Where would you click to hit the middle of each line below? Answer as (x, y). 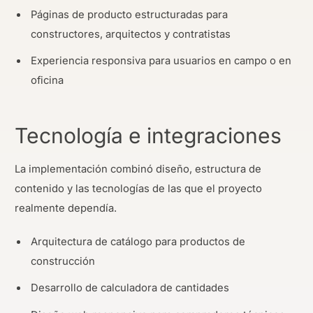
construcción (63, 261)
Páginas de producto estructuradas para (130, 14)
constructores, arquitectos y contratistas (131, 34)
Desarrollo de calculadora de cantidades (130, 288)
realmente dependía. (66, 209)
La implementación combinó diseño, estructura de (138, 169)
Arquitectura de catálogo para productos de (138, 241)
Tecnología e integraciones (148, 135)
